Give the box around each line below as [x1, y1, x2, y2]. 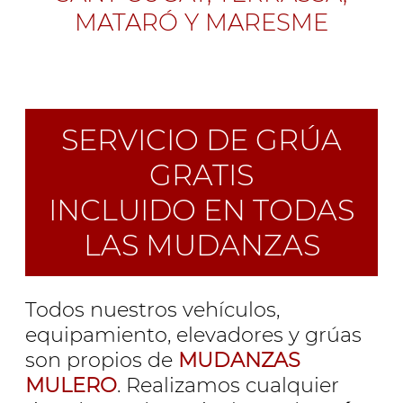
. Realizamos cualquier [117, 372, 339, 398]
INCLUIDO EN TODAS [49, 193, 354, 228]
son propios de [25, 346, 178, 372]
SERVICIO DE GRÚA [61, 122, 342, 158]
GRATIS [149, 157, 254, 193]
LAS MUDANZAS [83, 228, 320, 264]
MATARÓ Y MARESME [75, 8, 328, 38]
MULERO [25, 372, 117, 398]
